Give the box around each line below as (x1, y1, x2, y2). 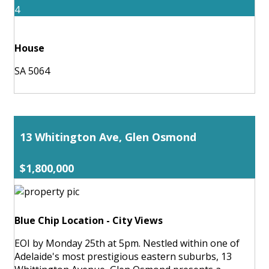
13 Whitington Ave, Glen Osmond (20, 129, 196, 144)
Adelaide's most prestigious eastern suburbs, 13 (14, 249, 232, 263)
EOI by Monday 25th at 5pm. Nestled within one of (14, 236, 240, 250)
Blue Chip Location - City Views (14, 213, 163, 227)
